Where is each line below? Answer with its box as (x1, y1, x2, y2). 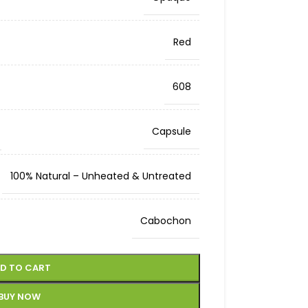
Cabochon (140, 214, 191, 228)
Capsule (151, 124, 191, 138)
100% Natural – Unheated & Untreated (10, 169, 191, 183)
